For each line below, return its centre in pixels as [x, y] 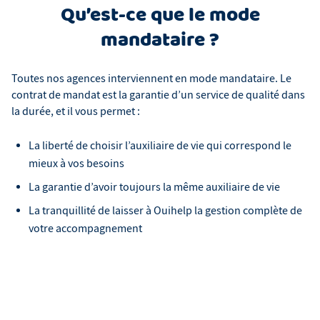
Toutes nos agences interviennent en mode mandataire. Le [151, 79]
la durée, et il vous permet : [76, 112]
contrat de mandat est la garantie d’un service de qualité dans [158, 95]
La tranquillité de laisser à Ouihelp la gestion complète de [165, 211]
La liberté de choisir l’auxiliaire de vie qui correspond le [160, 146]
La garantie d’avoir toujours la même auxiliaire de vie [154, 187]
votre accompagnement [85, 229]
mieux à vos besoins [76, 164]
